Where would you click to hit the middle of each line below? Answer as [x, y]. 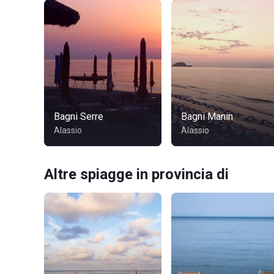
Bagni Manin [207, 117]
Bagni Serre [79, 117]
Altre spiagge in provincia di [136, 174]
